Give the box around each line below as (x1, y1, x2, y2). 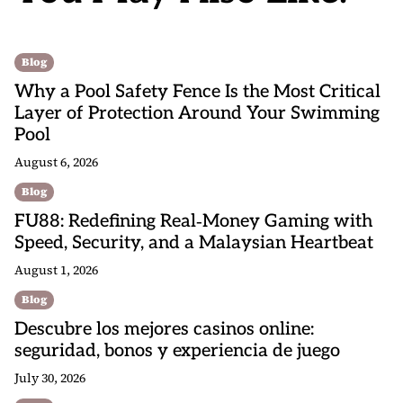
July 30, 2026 (14, 369, 85, 387)
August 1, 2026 (14, 261, 98, 279)
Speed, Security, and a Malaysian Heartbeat (14, 232, 373, 254)
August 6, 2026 (14, 153, 98, 171)
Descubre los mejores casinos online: (14, 318, 314, 340)
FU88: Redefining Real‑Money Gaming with (14, 210, 372, 232)
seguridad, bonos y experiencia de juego (14, 340, 340, 362)
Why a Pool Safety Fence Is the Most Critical (14, 81, 381, 103)
